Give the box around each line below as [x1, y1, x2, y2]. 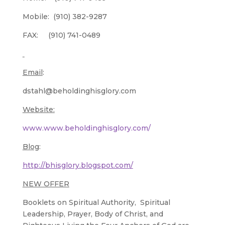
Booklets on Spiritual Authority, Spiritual [22, 197, 170, 207]
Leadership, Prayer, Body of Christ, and [22, 209, 163, 218]
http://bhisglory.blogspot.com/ [22, 160, 133, 170]
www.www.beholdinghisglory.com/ [22, 123, 151, 133]
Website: [22, 104, 55, 114]
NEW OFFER [22, 179, 69, 188]
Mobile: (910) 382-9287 [22, 12, 107, 21]
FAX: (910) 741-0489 [22, 30, 100, 40]
